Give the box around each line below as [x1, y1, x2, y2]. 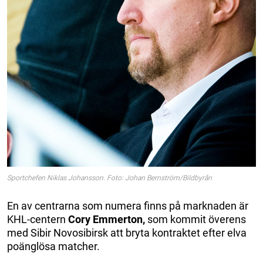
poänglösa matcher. [7, 240, 100, 252]
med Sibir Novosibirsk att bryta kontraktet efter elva [7, 226, 247, 239]
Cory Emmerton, [68, 213, 145, 225]
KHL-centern [7, 213, 68, 225]
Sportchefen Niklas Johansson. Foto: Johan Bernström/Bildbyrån [7, 173, 212, 182]
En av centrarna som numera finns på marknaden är [7, 199, 248, 212]
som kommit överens [145, 213, 246, 225]
